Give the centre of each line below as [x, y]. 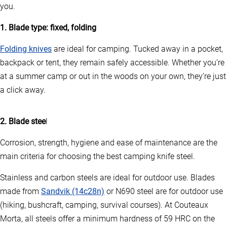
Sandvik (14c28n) [73, 192]
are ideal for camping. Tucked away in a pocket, [137, 49]
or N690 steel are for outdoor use [164, 192]
